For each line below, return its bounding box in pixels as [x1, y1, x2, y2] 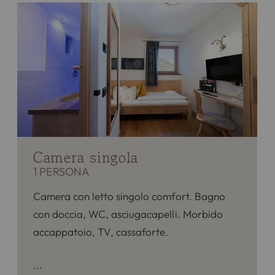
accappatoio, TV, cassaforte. [33, 225, 169, 239]
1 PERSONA [33, 165, 90, 179]
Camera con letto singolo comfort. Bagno [33, 190, 225, 203]
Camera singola [33, 147, 139, 169]
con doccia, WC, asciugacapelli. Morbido [33, 207, 223, 221]
